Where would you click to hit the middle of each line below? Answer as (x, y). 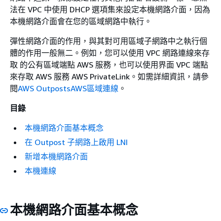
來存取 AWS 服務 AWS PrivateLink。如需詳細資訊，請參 (109, 77)
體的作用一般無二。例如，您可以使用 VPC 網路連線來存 (110, 53)
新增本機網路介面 (56, 157)
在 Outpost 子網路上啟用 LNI (76, 142)
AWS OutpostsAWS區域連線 (68, 89)
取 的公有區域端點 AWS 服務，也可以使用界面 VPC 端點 (109, 65)
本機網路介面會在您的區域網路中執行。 (81, 21)
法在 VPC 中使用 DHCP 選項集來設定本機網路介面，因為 (110, 10)
